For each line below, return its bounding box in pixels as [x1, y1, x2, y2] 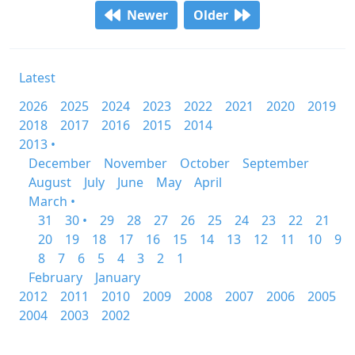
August [29, 174, 71, 191]
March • [29, 193, 75, 210]
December [29, 155, 91, 172]
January [95, 269, 140, 286]
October [180, 155, 230, 172]
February [29, 269, 82, 286]
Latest [19, 69, 55, 86]
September [242, 155, 309, 172]
